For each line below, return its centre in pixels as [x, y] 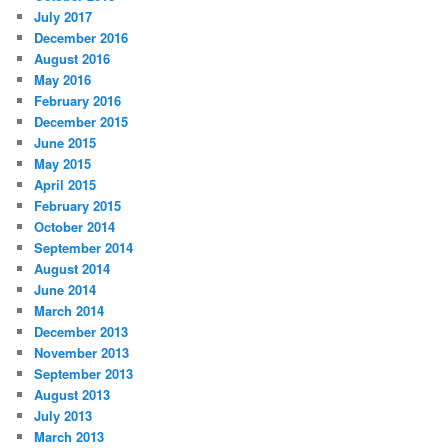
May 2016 [63, 79]
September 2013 [84, 373]
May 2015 [63, 163]
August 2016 [72, 58]
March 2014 [69, 310]
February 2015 [78, 205]
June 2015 [65, 142]
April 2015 [65, 184]
